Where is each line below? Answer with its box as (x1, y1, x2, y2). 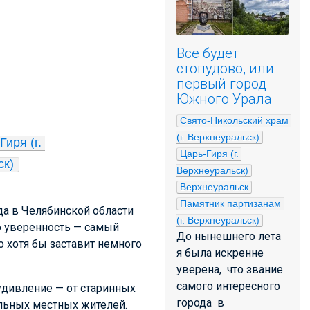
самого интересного (176, 280, 280, 293)
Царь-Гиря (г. (180, 148, 239, 159)
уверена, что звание (176, 263, 283, 276)
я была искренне (176, 246, 264, 259)
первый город (176, 75, 266, 92)
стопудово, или (176, 60, 274, 77)
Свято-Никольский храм (180, 115, 289, 126)
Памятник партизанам (180, 198, 281, 209)
